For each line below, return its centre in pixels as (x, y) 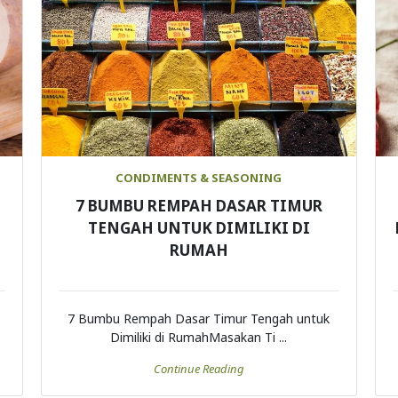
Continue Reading (199, 369)
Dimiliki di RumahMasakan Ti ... (199, 338)
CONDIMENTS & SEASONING (199, 178)
